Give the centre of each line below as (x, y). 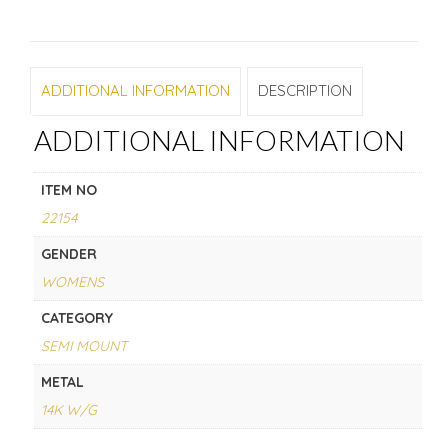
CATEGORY (76, 317)
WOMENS (72, 281)
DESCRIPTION (305, 91)
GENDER (68, 253)
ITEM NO (68, 189)
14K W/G (68, 409)
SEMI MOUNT (83, 345)
